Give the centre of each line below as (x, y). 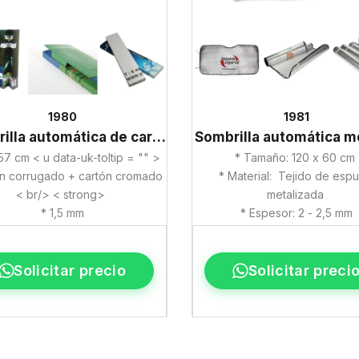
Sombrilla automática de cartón (159, 137)
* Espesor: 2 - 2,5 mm (297, 213)
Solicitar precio (70, 271)
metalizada (296, 195)
